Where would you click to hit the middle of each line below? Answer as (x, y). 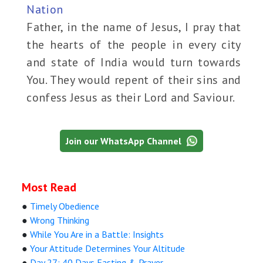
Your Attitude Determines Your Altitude (108, 249)
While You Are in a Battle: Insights (97, 235)
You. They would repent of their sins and (134, 80)
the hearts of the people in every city (134, 45)
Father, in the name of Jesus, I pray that (134, 27)
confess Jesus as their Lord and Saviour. (131, 98)
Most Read (49, 188)
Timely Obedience (65, 206)
